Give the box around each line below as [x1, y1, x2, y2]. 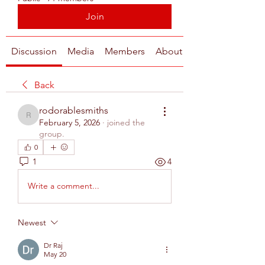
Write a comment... [28, 180, 99, 192]
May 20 [44, 249, 66, 258]
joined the [107, 117, 145, 128]
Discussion [11, 45, 57, 57]
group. [39, 128, 64, 139]
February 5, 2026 [39, 117, 100, 128]
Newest [18, 216, 46, 228]
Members [105, 45, 145, 57]
